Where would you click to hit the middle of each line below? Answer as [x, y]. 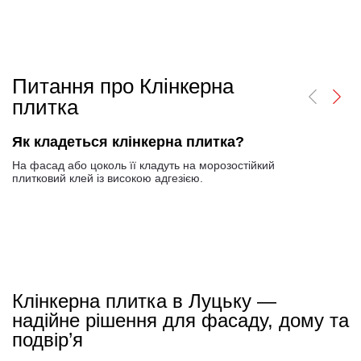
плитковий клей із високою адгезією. [108, 178]
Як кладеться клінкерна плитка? [128, 142]
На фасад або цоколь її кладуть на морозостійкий [143, 166]
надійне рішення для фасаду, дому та [180, 321]
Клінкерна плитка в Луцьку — [144, 301]
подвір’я [48, 340]
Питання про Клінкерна [123, 87]
